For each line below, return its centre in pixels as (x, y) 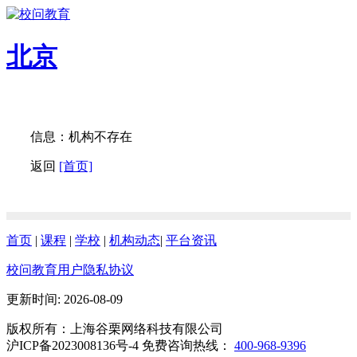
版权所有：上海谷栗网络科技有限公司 (115, 328)
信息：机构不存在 (81, 136)
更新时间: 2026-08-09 (65, 299)
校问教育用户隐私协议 (70, 269)
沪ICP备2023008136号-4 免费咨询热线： (120, 345)
